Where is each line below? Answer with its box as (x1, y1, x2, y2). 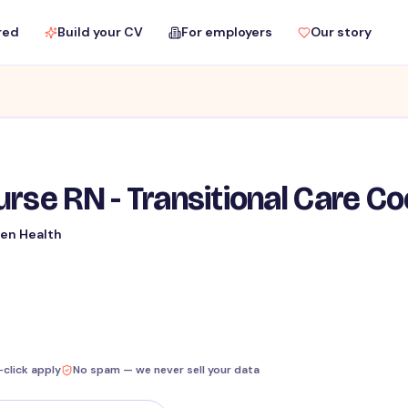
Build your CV (56, 24, 143, 40)
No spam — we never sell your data (72, 362, 260, 378)
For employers (180, 24, 272, 40)
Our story (310, 24, 372, 40)
